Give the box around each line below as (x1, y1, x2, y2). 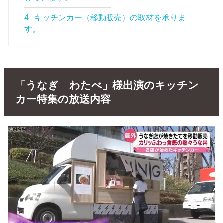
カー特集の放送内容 (15, 93, 111, 105)
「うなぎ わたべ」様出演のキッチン (15, 79, 199, 91)
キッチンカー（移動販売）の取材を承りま (32, 13, 186, 22)
